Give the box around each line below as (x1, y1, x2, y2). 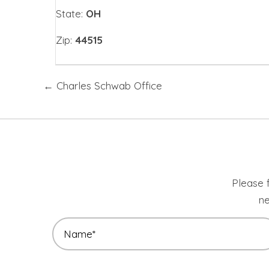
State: (56, 7, 83, 20)
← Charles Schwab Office (43, 79, 162, 92)
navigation (43, 92, 130, 115)
